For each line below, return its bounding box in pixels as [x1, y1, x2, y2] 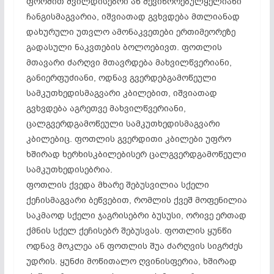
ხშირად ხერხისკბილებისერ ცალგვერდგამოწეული [26, 148, 246, 160]
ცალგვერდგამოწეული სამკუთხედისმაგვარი [26, 117, 220, 130]
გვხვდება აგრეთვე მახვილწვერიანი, [26, 102, 186, 114]
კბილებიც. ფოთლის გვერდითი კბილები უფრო [26, 133, 231, 145]
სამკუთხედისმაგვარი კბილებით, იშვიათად [26, 87, 217, 99]
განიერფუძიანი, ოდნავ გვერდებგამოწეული [26, 72, 217, 84]
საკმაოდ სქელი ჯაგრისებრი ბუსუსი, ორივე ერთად [26, 209, 246, 221]
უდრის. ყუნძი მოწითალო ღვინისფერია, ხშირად [26, 255, 237, 267]
